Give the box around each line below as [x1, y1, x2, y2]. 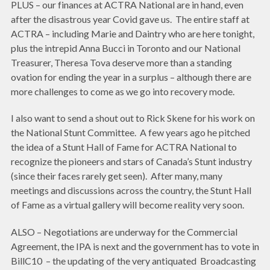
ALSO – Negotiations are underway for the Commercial [11, 226, 237, 238]
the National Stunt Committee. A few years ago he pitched [11, 127, 250, 139]
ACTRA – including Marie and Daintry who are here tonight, [11, 27, 254, 39]
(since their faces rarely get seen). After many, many [11, 170, 222, 182]
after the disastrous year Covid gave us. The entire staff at [11, 13, 250, 25]
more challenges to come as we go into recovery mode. [11, 85, 234, 97]
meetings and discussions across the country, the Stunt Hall [11, 184, 251, 196]
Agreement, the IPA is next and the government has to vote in [11, 240, 259, 253]
